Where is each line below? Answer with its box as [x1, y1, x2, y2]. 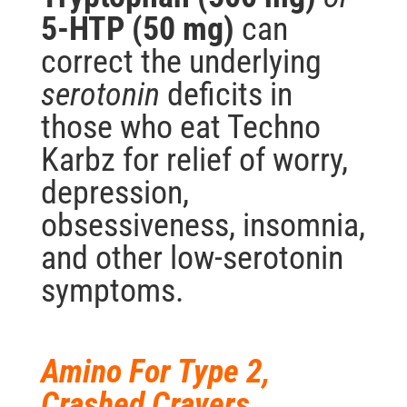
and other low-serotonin [40, 239, 343, 278]
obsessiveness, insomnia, [40, 206, 365, 245]
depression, [40, 174, 189, 213]
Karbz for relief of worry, [40, 141, 348, 180]
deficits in [159, 75, 293, 114]
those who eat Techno [40, 108, 321, 147]
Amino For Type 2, [40, 352, 271, 392]
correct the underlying [40, 43, 322, 82]
